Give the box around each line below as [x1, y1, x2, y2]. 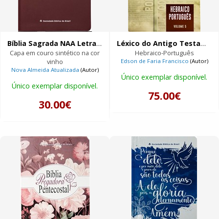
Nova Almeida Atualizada [11, 66, 79, 74]
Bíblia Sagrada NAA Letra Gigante [96, 38, 102, 48]
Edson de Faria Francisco [120, 57, 189, 65]
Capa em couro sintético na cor [10, 48, 100, 58]
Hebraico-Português [134, 48, 194, 58]
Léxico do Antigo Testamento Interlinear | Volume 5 [200, 38, 206, 48]
